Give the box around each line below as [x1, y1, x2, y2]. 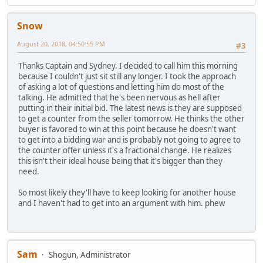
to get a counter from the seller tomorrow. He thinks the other [18, 113, 245, 124]
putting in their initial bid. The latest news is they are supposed [18, 103, 242, 114]
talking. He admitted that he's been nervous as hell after [18, 92, 221, 103]
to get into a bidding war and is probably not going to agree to [18, 134, 241, 146]
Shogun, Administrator [49, 249, 131, 261]
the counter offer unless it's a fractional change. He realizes [18, 145, 231, 156]
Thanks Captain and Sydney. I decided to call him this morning [18, 60, 238, 72]
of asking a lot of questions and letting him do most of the [18, 82, 224, 93]
